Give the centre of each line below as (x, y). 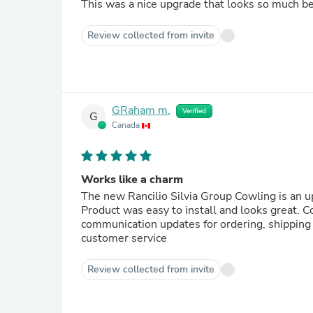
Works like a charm (132, 180)
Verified (194, 111)
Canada (127, 125)
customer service (124, 238)
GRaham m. (141, 111)
